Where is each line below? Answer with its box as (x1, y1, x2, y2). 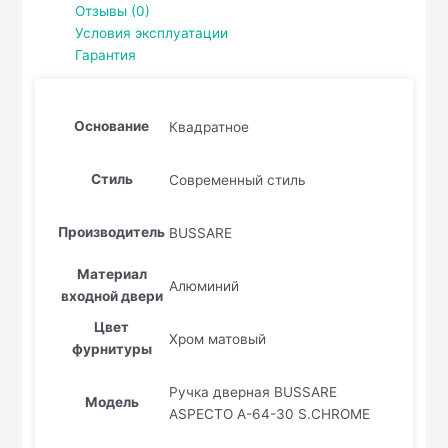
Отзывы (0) (75, 2, 151, 19)
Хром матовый (169, 330, 267, 347)
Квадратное (169, 118, 250, 135)
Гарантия (75, 46, 137, 63)
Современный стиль (169, 171, 307, 188)
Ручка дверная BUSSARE (169, 383, 338, 400)
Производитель (58, 224, 166, 241)
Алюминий (169, 277, 240, 294)
